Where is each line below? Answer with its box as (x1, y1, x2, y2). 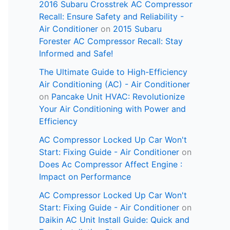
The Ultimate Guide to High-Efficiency (39, 67, 187, 78)
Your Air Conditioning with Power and (39, 104, 186, 114)
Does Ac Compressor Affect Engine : (39, 159, 182, 170)
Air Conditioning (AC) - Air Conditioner (39, 79, 190, 90)
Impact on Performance (39, 171, 131, 182)
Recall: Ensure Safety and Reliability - (39, 11, 184, 22)
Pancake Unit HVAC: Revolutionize (51, 91, 185, 102)
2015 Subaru (113, 24, 162, 34)
